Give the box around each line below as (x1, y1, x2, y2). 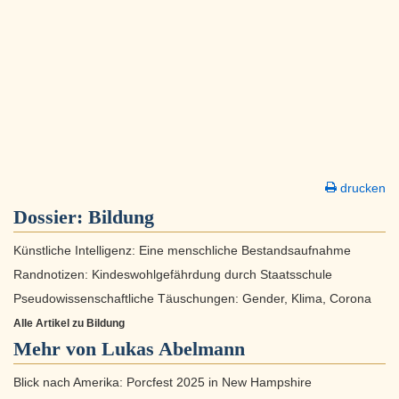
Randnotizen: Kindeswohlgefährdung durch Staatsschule (13, 268, 332, 282)
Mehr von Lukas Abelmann (13, 338, 245, 361)
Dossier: (13, 206, 88, 229)
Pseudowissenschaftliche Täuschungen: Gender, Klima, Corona (13, 292, 371, 306)
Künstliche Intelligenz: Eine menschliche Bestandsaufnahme (13, 244, 351, 258)
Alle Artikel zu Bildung (13, 317, 125, 330)
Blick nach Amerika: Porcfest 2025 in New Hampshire (13, 376, 312, 390)
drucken (337, 181, 386, 196)
